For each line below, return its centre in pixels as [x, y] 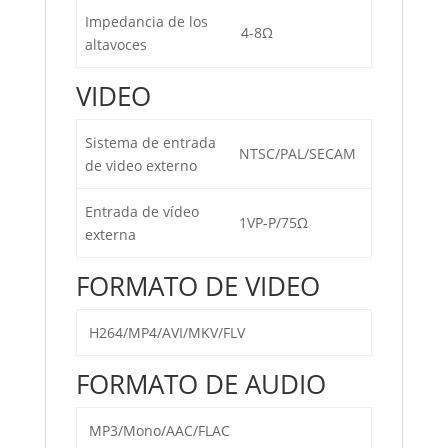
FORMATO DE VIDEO [197, 286]
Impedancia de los [146, 21]
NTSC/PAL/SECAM [297, 153]
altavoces [116, 44]
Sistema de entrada [150, 142]
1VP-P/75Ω [273, 222]
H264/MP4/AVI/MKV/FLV [165, 332]
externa [110, 234]
